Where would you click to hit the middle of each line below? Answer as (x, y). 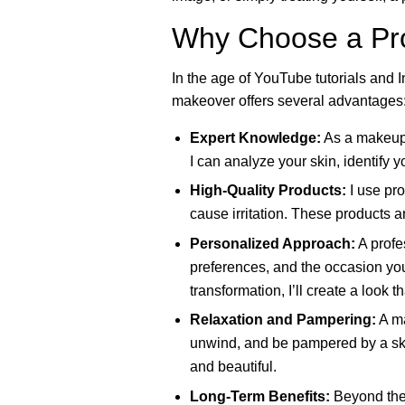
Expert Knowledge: (255, 138)
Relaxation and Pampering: (283, 320)
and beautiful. (233, 367)
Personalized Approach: (272, 243)
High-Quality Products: (268, 191)
